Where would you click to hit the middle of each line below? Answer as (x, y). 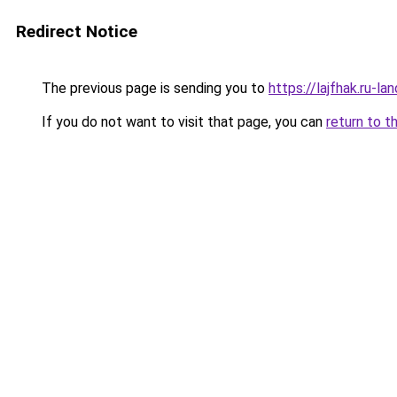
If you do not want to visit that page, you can (182, 122)
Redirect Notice (77, 31)
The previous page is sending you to (153, 88)
